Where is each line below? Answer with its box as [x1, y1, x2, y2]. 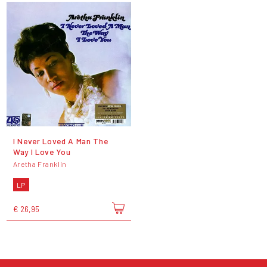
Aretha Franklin [13, 159, 67, 168]
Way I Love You [13, 147, 71, 157]
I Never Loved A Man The [13, 136, 108, 147]
